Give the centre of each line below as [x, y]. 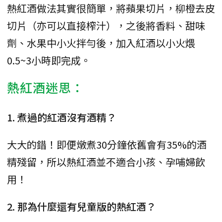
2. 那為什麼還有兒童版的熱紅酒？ [82, 206]
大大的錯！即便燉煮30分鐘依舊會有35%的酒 [107, 144]
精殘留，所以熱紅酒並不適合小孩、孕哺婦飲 [106, 162]
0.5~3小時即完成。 [49, 60]
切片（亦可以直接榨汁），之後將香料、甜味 [106, 25]
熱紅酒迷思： [46, 87]
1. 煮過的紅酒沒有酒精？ [62, 117]
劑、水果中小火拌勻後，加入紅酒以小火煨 [101, 43]
